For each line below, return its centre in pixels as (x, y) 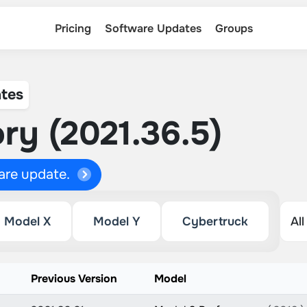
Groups (234, 28)
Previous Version (74, 279)
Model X (27, 221)
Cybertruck (216, 221)
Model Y (116, 221)
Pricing (73, 28)
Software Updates (153, 28)
